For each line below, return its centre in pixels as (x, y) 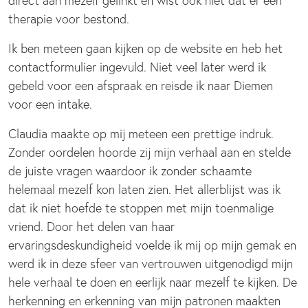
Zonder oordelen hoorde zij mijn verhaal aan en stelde (150, 152)
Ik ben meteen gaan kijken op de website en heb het (145, 48)
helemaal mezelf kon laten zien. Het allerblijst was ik (144, 189)
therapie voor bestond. (69, 19)
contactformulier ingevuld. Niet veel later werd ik (137, 67)
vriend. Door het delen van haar (91, 226)
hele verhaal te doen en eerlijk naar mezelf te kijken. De (153, 282)
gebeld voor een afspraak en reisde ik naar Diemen (141, 85)
